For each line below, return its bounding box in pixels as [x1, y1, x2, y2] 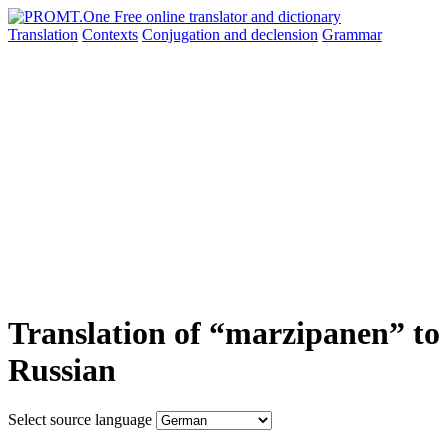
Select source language [8, 410, 152, 428]
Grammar [322, 26, 382, 43]
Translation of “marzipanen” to [8, 315, 440, 352]
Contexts [82, 26, 138, 43]
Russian [8, 352, 116, 389]
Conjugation [142, 26, 224, 43]
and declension [224, 26, 318, 43]
